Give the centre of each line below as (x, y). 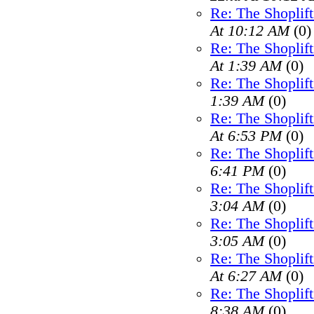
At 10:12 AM (250, 31)
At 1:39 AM (246, 66)
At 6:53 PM (246, 136)
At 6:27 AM (246, 276)
